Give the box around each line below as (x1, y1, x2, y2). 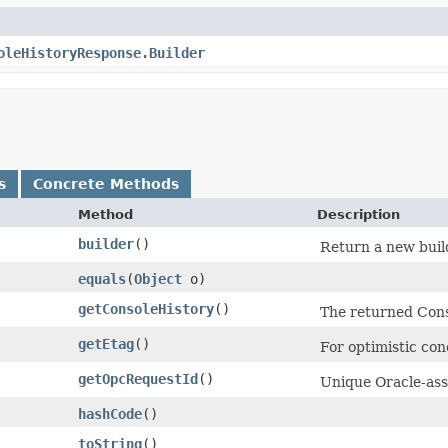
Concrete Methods (33, 175, 179, 192)
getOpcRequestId (78, 370, 198, 387)
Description (317, 206, 400, 222)
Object (134, 270, 182, 287)
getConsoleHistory (78, 300, 214, 317)
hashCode (78, 405, 142, 422)
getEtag (78, 335, 134, 352)
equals (78, 270, 126, 287)
